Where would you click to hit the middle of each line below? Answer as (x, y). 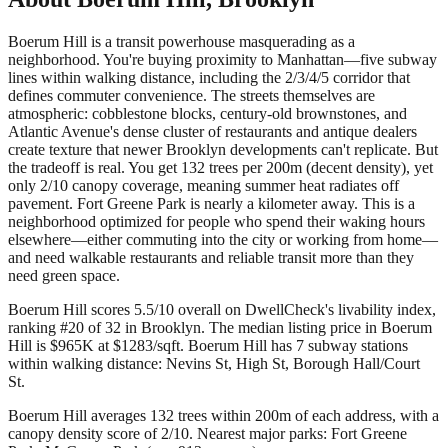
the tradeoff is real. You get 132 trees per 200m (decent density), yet (220, 168)
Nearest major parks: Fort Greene (302, 434)
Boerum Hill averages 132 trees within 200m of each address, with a (223, 416)
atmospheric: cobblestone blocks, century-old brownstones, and (207, 114)
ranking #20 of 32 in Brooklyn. (106, 328)
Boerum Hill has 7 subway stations (298, 346)
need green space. (64, 276)
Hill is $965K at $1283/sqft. (96, 346)
